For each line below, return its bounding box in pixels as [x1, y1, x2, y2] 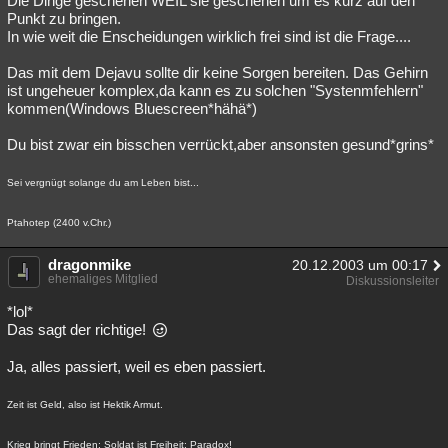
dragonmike [48, 256, 131, 273]
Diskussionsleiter [346, 274, 439, 288]
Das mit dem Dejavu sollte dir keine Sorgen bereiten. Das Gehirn [7, 64, 428, 81]
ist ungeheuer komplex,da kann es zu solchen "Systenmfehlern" [7, 82, 423, 99]
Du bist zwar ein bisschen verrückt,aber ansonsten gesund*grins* [7, 136, 434, 153]
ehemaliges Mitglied [48, 272, 158, 286]
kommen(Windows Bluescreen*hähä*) [7, 100, 257, 117]
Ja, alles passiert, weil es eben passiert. [7, 358, 266, 375]
